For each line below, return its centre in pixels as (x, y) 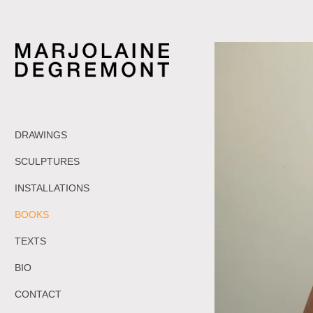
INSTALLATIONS (52, 188)
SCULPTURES (47, 161)
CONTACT (38, 294)
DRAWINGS (41, 134)
